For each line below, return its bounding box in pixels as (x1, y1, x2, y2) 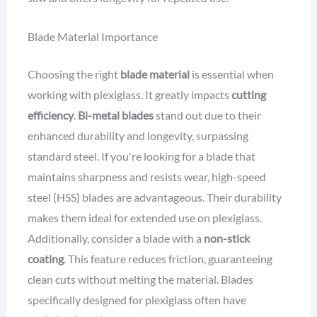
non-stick (203, 231, 250, 246)
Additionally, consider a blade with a (27, 231, 204, 246)
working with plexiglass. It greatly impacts (27, 88, 231, 102)
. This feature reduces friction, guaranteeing (63, 252, 272, 266)
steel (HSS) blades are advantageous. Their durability (27, 190, 282, 204)
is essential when (189, 67, 274, 81)
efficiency (27, 108, 74, 122)
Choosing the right (27, 67, 120, 81)
